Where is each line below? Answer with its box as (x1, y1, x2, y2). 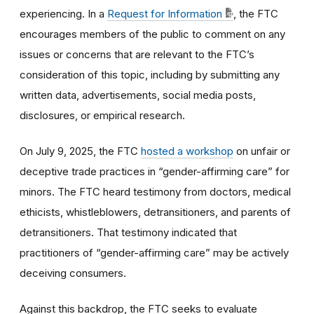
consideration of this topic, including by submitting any (20, 67, 280, 81)
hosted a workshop (141, 144, 233, 158)
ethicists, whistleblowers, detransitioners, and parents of (20, 205, 291, 219)
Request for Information (107, 6, 222, 20)
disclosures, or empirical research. (20, 108, 185, 122)
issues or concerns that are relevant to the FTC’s (20, 47, 254, 61)
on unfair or (233, 144, 290, 158)
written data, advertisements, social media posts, (20, 88, 256, 102)
